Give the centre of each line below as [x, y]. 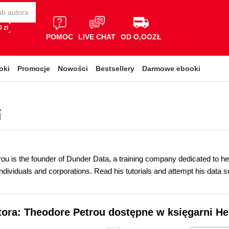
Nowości [73, 68]
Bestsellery [115, 68]
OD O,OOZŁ [141, 37]
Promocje [34, 68]
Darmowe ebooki [171, 68]
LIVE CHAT [97, 37]
